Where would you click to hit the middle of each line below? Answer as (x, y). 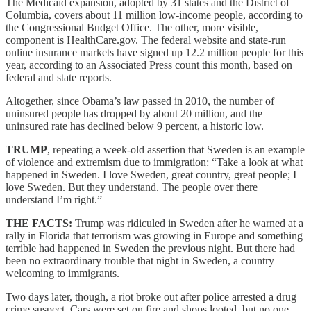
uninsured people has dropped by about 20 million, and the (134, 113)
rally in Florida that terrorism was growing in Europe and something (154, 235)
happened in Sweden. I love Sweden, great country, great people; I (151, 174)
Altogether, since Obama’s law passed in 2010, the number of (140, 101)
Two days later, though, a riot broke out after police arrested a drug (151, 296)
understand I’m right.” (54, 199)
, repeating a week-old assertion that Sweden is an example (176, 149)
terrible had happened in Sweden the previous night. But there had (150, 248)
